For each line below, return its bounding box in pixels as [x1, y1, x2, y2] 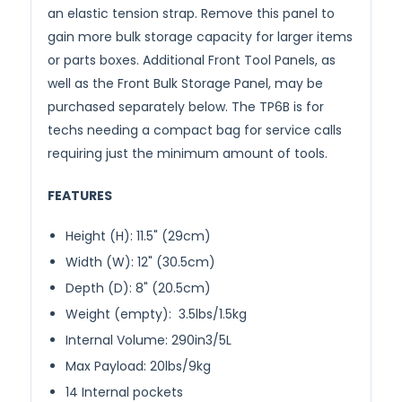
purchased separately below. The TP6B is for [48, 98, 324, 116]
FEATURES [48, 187, 112, 205]
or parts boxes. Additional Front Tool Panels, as [48, 51, 336, 69]
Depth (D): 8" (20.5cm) [66, 279, 211, 297]
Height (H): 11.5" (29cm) [66, 227, 211, 245]
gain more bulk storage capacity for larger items [48, 28, 353, 46]
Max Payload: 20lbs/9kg [66, 357, 211, 375]
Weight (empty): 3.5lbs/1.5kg [66, 305, 247, 323]
